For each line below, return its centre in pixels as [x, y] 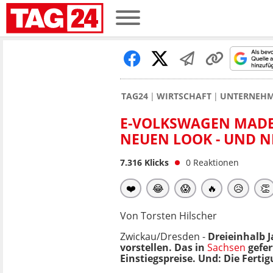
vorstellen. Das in [164, 247]
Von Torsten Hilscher [168, 216]
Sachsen [226, 247]
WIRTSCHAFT [184, 96]
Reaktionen [216, 162]
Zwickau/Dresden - [164, 236]
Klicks [155, 162]
